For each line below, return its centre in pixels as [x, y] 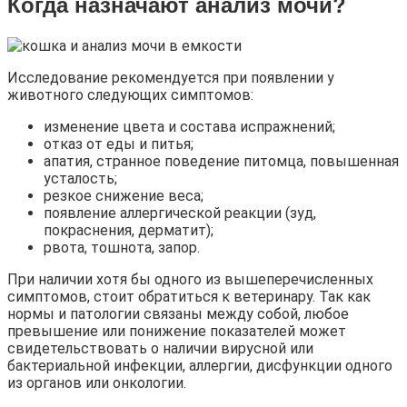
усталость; [80, 178]
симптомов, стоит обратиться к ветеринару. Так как [189, 296]
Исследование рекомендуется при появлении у [171, 77]
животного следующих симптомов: [130, 94]
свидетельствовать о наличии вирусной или [160, 348]
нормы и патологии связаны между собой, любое [178, 313]
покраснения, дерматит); [129, 230]
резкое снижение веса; [124, 195]
